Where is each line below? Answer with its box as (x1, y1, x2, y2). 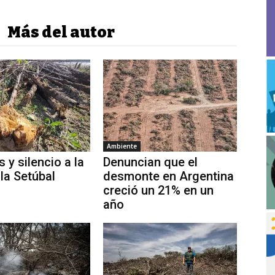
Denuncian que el (103, 154, 198, 169)
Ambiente (107, 141, 137, 150)
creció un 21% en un (103, 182, 214, 198)
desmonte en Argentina (103, 168, 234, 184)
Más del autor (7, 23, 115, 42)
